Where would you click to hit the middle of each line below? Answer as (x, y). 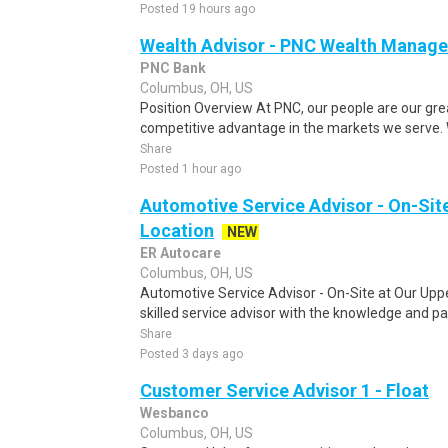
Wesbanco (174, 413)
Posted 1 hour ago (190, 169)
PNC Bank (173, 68)
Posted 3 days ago (191, 354)
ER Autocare (180, 253)
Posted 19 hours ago (197, 9)
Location (177, 230)
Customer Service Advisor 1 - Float (284, 390)
